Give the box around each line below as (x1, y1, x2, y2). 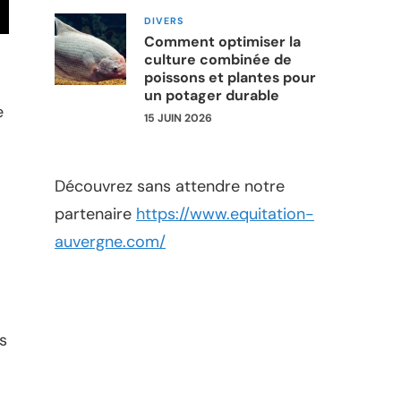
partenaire (55, 202, 136, 225)
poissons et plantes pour (144, 67, 316, 87)
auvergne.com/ (55, 230, 166, 252)
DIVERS (144, 13, 183, 27)
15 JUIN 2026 (144, 110, 212, 125)
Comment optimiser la (144, 31, 301, 51)
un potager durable (144, 85, 279, 105)
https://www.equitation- (136, 202, 314, 225)
